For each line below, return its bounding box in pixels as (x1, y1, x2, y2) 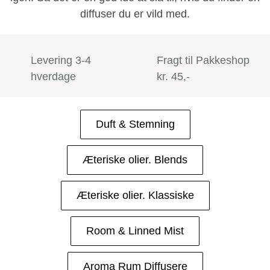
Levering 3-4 (31, 54, 91, 66)
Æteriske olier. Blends (83, 153, 187, 166)
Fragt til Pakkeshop (157, 54, 250, 66)
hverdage (31, 70, 76, 83)
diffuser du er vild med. (80, 7, 190, 20)
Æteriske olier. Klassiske (76, 189, 194, 201)
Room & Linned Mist (86, 224, 184, 237)
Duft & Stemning (95, 118, 175, 130)
